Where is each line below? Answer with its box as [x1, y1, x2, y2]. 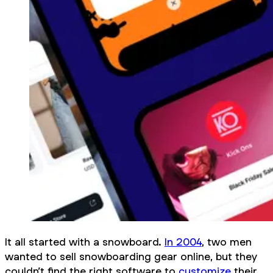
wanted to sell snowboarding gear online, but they [5, 250, 257, 263]
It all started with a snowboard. [5, 235, 165, 249]
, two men [202, 235, 252, 249]
